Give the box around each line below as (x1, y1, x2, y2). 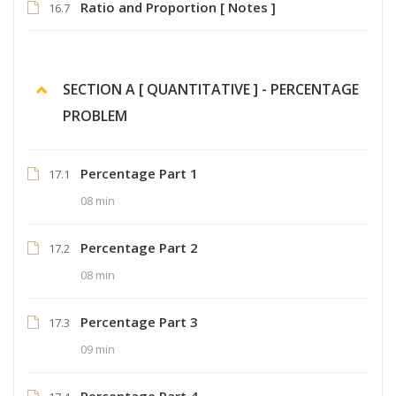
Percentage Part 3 (80, 312, 198, 331)
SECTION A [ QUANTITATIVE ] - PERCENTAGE (63, 79, 359, 99)
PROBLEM (63, 105, 127, 126)
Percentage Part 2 (80, 238, 198, 256)
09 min (80, 340, 115, 357)
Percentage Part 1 (80, 164, 198, 182)
